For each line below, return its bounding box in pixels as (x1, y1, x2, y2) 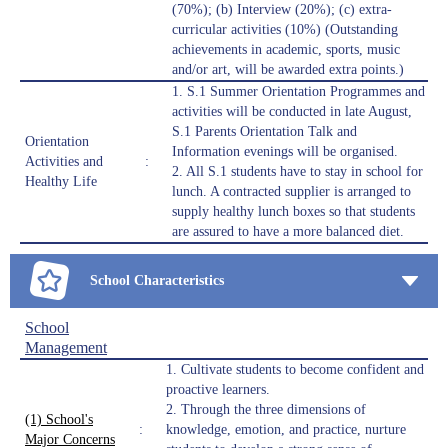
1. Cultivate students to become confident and (166, 362, 424, 378)
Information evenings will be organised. (172, 144, 398, 160)
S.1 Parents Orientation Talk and (172, 124, 357, 140)
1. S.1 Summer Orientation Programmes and (172, 84, 425, 100)
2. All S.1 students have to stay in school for (172, 164, 423, 180)
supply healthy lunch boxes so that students (172, 204, 415, 220)
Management (25, 339, 107, 357)
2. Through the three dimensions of (166, 402, 366, 418)
